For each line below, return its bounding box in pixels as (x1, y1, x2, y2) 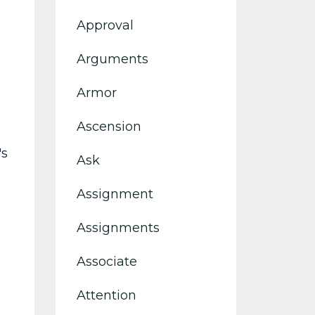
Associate (76, 254, 137, 269)
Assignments (76, 220, 160, 236)
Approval (76, 18, 134, 33)
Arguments (76, 51, 148, 67)
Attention (76, 288, 136, 303)
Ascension (76, 119, 141, 134)
